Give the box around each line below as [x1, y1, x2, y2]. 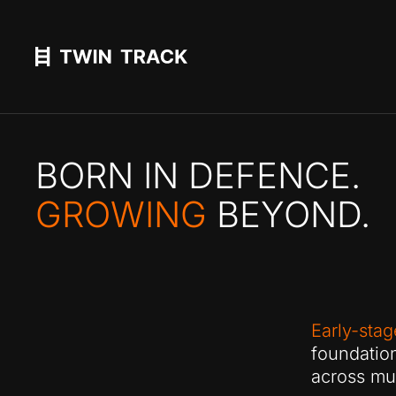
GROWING [35, 193, 208, 236]
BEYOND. [207, 193, 371, 236]
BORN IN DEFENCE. [35, 154, 362, 197]
